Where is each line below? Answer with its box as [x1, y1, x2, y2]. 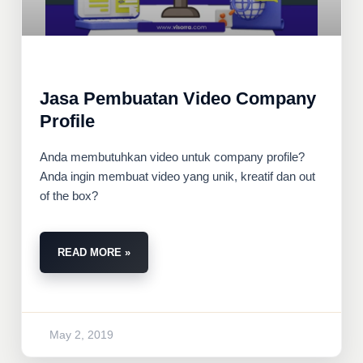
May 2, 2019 [49, 327, 113, 341]
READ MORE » [58, 246, 130, 258]
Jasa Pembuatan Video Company [40, 88, 316, 109]
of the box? [40, 188, 98, 203]
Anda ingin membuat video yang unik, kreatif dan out [40, 169, 315, 183]
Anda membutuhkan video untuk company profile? [40, 149, 305, 164]
